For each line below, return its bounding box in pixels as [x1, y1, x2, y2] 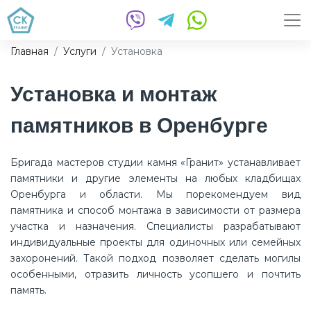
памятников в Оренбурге [10, 114, 268, 137]
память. [10, 284, 47, 296]
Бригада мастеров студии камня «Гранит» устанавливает [10, 156, 301, 169]
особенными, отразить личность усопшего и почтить [10, 268, 301, 280]
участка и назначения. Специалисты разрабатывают [10, 220, 301, 233]
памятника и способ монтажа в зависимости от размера [10, 204, 301, 217]
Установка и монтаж [10, 83, 217, 106]
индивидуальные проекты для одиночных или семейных [10, 236, 301, 249]
